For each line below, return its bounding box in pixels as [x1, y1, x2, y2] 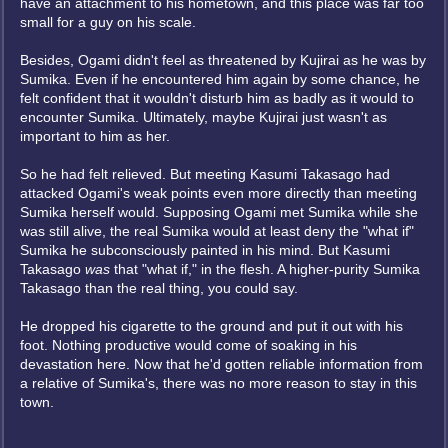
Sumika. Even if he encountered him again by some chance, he [20, 71, 420, 87]
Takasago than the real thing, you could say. [20, 280, 298, 296]
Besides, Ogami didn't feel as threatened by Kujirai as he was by [20, 52, 426, 68]
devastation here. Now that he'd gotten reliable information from [20, 356, 423, 372]
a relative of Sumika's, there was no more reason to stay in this [20, 375, 417, 391]
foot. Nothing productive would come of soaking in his [20, 337, 357, 353]
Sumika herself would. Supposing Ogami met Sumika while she [20, 204, 418, 220]
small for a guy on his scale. [20, 14, 196, 30]
